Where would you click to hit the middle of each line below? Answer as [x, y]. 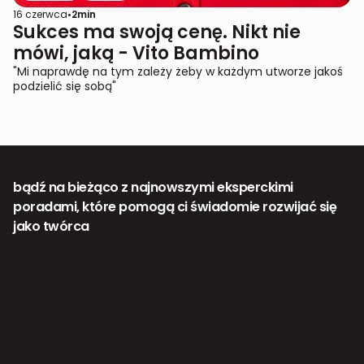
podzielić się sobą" [65, 87]
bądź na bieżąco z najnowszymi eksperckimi [153, 188]
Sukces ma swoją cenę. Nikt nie [157, 32]
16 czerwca [40, 15]
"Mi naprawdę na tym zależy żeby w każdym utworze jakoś [178, 72]
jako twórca [51, 227]
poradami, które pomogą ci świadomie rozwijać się [175, 207]
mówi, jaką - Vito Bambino [136, 54]
